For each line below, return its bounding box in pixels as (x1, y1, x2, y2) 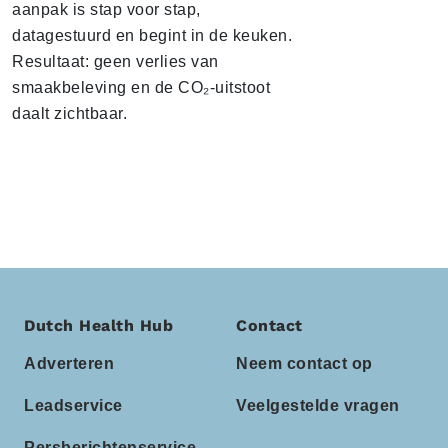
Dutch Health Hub (24, 316, 173, 336)
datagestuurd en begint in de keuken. (12, 27, 292, 45)
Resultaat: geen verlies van (12, 53, 219, 71)
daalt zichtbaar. (12, 105, 127, 123)
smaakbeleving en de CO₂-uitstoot (12, 79, 270, 97)
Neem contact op (236, 355, 373, 373)
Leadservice (24, 397, 123, 415)
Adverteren (24, 355, 114, 373)
